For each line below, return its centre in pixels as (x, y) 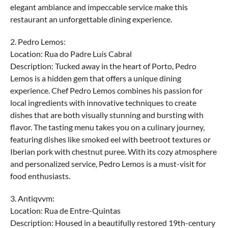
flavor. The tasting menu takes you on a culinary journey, (107, 127)
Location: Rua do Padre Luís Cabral (71, 54)
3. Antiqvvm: (32, 198)
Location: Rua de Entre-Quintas (65, 210)
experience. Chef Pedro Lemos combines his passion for (106, 90)
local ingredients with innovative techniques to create (103, 103)
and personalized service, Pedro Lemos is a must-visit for (108, 164)
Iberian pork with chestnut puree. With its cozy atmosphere (113, 151)
